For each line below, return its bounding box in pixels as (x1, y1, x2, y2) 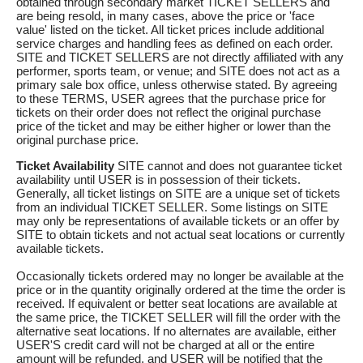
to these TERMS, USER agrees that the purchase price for (16, 92, 326, 106)
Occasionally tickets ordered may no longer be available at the (16, 269, 344, 284)
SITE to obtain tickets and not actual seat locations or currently (16, 228, 345, 242)
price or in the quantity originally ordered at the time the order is (16, 283, 346, 297)
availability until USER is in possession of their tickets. (16, 173, 301, 187)
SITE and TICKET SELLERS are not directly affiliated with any (16, 50, 344, 65)
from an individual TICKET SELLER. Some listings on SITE (16, 200, 328, 215)
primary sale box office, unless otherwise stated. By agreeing (16, 78, 337, 92)
